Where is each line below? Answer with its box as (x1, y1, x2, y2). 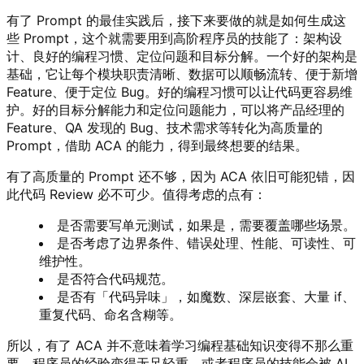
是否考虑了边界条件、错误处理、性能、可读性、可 (57, 234, 356, 251)
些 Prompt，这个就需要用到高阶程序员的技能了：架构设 (6, 29, 342, 46)
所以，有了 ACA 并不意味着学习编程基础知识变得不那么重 (6, 336, 353, 353)
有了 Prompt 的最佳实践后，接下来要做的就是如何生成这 (6, 11, 346, 28)
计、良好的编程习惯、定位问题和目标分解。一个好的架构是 (6, 47, 357, 64)
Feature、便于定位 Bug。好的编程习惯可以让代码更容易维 (6, 83, 353, 100)
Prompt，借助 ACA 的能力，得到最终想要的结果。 (6, 136, 308, 154)
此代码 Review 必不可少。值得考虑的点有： (6, 185, 266, 202)
